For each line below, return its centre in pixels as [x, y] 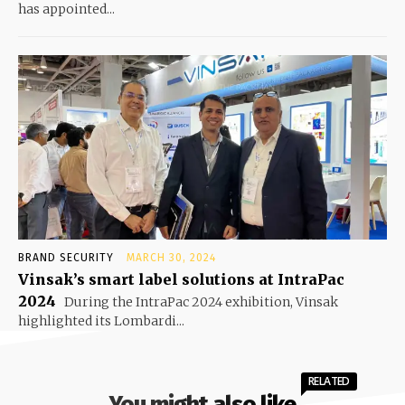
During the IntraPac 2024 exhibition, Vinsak [200, 301]
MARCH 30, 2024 [171, 257]
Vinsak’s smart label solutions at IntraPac [181, 279]
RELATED [329, 381]
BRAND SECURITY [66, 257]
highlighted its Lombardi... [101, 320]
